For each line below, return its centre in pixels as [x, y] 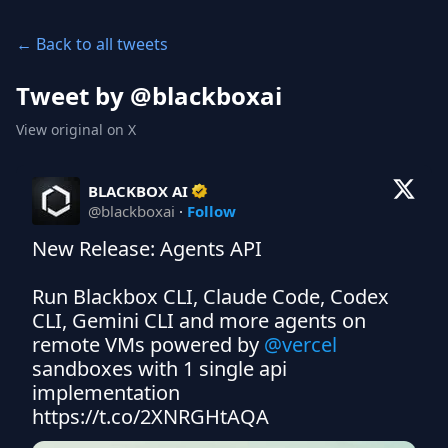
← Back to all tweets [92, 44]
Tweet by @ [84, 95]
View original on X [76, 129]
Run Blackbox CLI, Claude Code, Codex [210, 296]
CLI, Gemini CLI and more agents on [199, 320]
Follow [211, 211]
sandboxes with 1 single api [159, 368]
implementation [106, 392]
